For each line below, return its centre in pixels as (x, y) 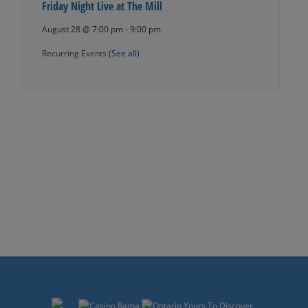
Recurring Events (75, 53)
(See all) (124, 53)
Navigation (57, 224)
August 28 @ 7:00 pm (82, 29)
